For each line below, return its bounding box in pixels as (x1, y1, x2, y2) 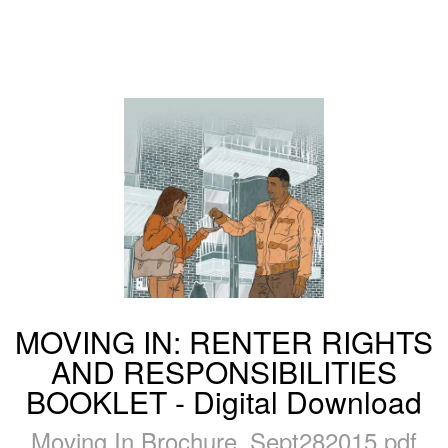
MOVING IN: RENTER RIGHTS (15, 320, 433, 363)
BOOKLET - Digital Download (26, 380, 422, 423)
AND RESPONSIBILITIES (51, 350, 397, 393)
